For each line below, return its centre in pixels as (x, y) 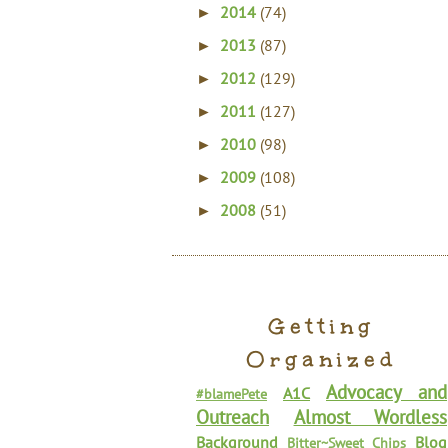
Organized (321, 359)
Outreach (232, 416)
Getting (321, 326)
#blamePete (231, 393)
